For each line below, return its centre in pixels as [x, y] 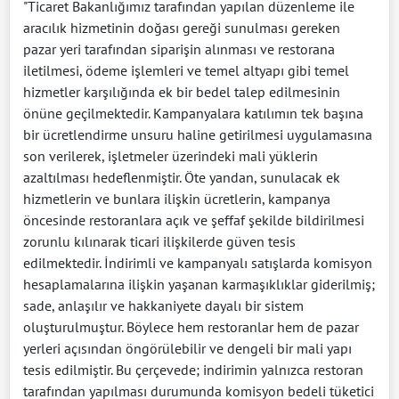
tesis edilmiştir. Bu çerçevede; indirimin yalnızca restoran [193, 370]
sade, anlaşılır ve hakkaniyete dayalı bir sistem [163, 306]
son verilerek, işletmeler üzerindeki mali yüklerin [171, 156]
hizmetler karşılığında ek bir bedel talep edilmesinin [182, 92]
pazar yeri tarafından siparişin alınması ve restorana [179, 49]
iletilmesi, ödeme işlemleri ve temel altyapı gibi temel [186, 71]
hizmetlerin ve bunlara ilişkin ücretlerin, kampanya [177, 199]
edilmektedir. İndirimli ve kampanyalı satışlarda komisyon [198, 263]
